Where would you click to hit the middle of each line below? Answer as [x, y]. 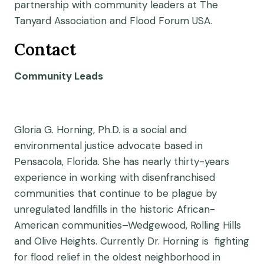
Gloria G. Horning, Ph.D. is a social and [100, 130]
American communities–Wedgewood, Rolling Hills [128, 225]
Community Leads [59, 76]
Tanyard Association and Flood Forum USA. [113, 21]
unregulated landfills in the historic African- [115, 209]
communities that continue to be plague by [115, 193]
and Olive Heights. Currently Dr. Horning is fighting [132, 241]
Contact [45, 49]
